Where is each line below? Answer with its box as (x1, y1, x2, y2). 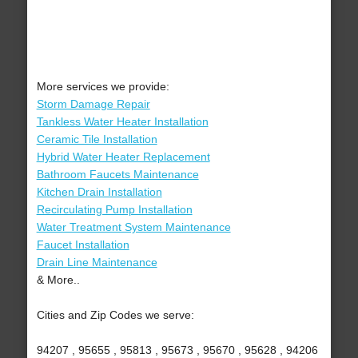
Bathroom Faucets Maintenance (36, 168, 199, 181)
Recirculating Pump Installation (36, 203, 193, 217)
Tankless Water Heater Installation (36, 115, 209, 129)
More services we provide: (36, 80, 169, 93)
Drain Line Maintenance (36, 256, 157, 269)
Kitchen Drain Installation (36, 185, 162, 199)
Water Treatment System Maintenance (36, 221, 231, 234)
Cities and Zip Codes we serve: (36, 308, 194, 322)
